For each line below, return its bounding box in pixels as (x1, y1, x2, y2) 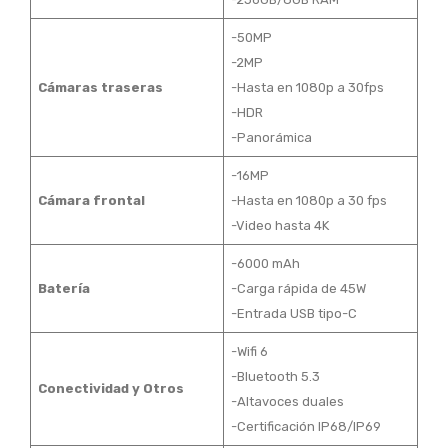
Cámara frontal (37, 193, 145, 209)
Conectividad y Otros (37, 381, 184, 397)
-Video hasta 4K (230, 218, 329, 234)
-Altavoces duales (230, 394, 344, 410)
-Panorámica (230, 130, 312, 146)
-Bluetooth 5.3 (230, 369, 320, 385)
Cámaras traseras (37, 80, 163, 96)
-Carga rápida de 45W (230, 281, 366, 297)
